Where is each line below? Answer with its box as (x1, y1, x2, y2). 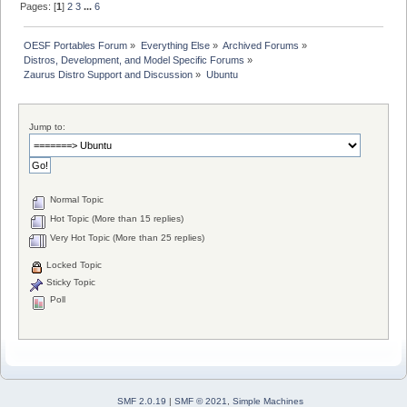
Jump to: (29, 121, 66, 132)
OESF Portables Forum (24, 39, 128, 51)
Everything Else (140, 39, 210, 51)
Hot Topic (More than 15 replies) (47, 213, 184, 223)
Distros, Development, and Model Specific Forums (24, 54, 245, 65)
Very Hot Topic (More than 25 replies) (47, 232, 205, 243)
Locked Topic (44, 260, 103, 271)
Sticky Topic (44, 277, 96, 288)
